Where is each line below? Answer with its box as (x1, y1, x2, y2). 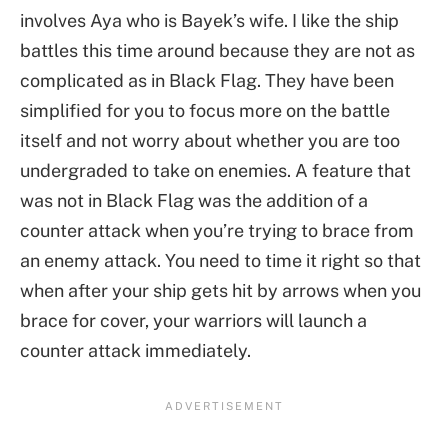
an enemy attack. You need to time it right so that (20, 250, 421, 272)
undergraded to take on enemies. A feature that (20, 160, 411, 182)
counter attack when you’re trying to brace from (20, 220, 414, 242)
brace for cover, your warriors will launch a (20, 310, 367, 332)
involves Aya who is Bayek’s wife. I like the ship (20, 10, 399, 32)
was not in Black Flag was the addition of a (20, 190, 368, 212)
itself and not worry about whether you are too (20, 130, 400, 152)
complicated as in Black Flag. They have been (20, 70, 394, 92)
